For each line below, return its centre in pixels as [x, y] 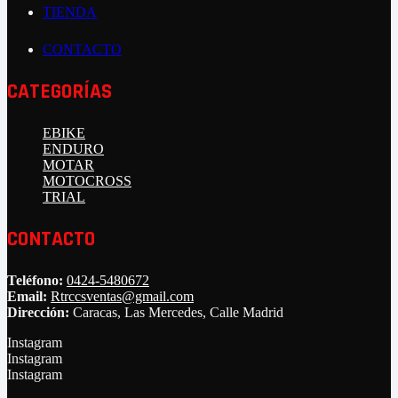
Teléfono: [35, 280]
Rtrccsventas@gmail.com [122, 296]
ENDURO [73, 149]
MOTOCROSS [87, 181]
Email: [27, 296]
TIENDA [70, 12]
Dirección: [38, 312]
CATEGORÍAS [60, 92]
